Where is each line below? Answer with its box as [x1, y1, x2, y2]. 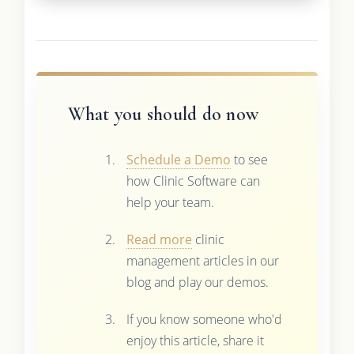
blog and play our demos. [126, 273, 269, 292]
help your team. [126, 194, 214, 212]
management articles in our [126, 252, 279, 270]
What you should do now [67, 103, 258, 126]
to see [230, 151, 268, 169]
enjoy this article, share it [126, 332, 264, 350]
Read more [126, 231, 192, 249]
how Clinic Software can [126, 172, 260, 190]
